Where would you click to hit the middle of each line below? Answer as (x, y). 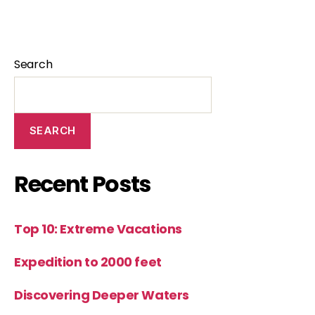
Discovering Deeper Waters (102, 295)
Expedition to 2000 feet (88, 262)
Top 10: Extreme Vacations (98, 229)
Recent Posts (83, 184)
